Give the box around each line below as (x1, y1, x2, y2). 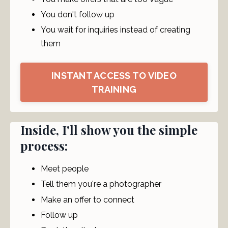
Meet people (41, 164, 89, 174)
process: (20, 137, 68, 154)
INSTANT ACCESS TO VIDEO (51, 70, 177, 81)
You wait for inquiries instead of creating (41, 25, 190, 35)
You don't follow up (41, 10, 115, 19)
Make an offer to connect (41, 194, 134, 205)
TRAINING (92, 83, 136, 95)
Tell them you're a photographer (41, 179, 161, 189)
